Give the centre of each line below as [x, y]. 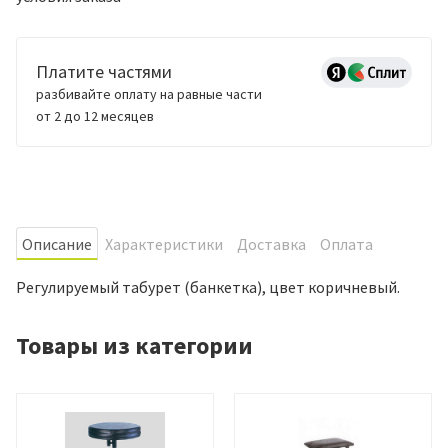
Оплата [346, 243]
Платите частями [104, 71]
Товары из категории [134, 345]
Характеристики [164, 243]
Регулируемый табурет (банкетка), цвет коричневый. [208, 286]
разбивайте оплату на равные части [149, 93]
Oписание [56, 243]
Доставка [271, 243]
